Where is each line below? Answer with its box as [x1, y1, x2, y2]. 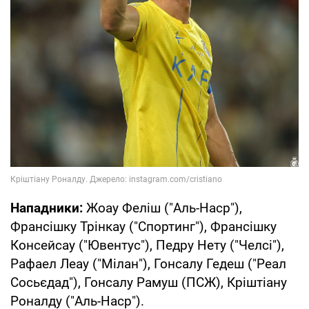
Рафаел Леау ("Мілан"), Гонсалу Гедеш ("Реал [10, 256, 286, 272]
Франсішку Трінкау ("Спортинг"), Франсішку [10, 219, 277, 235]
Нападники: [10, 200, 83, 217]
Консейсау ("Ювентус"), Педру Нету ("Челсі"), [10, 237, 284, 254]
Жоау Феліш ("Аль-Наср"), [83, 200, 242, 217]
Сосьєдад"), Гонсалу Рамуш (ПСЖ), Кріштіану [10, 275, 287, 291]
